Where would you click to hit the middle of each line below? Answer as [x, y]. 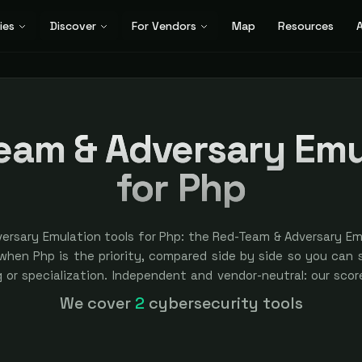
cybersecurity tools [225, 303]
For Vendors [164, 26]
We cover [97, 303]
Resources [305, 26]
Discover [73, 26]
